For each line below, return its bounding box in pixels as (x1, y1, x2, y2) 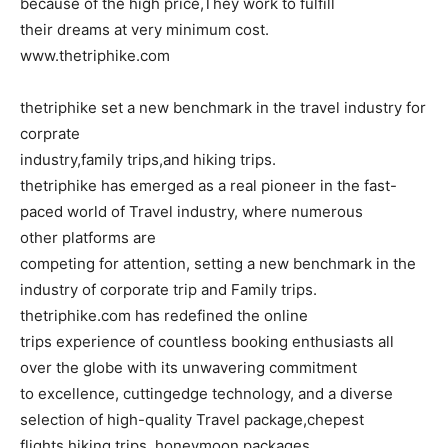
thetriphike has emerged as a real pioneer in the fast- (20, 176, 397, 196)
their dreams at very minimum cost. (20, 20, 269, 40)
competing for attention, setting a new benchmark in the (20, 254, 416, 274)
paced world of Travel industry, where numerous (20, 202, 363, 222)
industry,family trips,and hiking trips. (20, 150, 276, 170)
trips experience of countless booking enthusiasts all (20, 332, 394, 352)
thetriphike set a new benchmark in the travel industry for (20, 98, 426, 118)
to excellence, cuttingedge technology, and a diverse (20, 384, 393, 404)
